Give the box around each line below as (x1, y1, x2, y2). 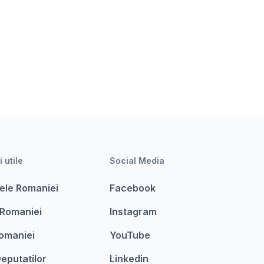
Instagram (109, 206, 157, 217)
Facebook (109, 182, 156, 194)
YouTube (109, 229, 150, 241)
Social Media (109, 156, 164, 166)
